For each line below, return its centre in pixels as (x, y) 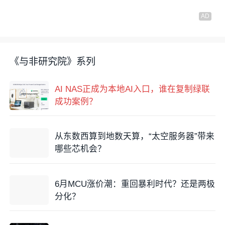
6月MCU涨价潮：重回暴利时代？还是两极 (135, 184)
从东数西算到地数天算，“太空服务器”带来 (134, 137)
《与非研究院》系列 (53, 61)
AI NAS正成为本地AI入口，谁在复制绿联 (132, 89)
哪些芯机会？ (80, 149)
